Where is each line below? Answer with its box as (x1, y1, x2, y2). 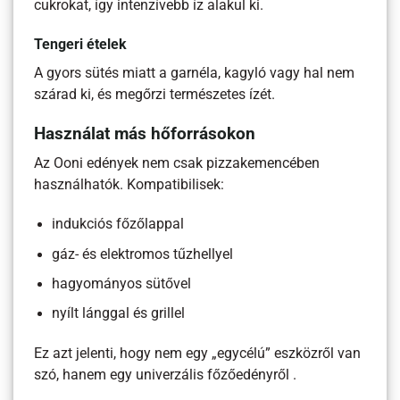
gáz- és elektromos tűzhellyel (52, 246, 234, 262)
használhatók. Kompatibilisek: (34, 177, 225, 194)
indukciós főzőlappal (52, 216, 185, 233)
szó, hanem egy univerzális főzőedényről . (34, 366, 297, 383)
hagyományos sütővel (52, 276, 192, 293)
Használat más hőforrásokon (34, 123, 256, 144)
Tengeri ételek (34, 37, 128, 54)
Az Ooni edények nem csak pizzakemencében (34, 155, 321, 172)
